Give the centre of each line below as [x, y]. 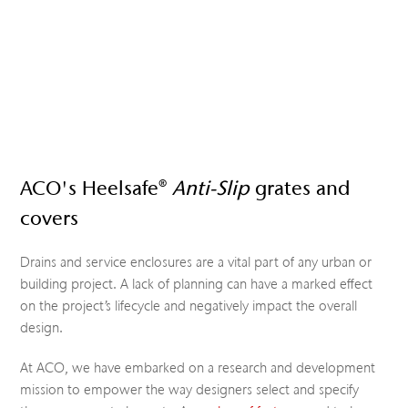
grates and [301, 188]
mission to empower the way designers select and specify [190, 390]
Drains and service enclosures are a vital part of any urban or [196, 262]
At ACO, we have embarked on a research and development [198, 368]
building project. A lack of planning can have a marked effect [197, 284]
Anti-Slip [211, 188]
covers [50, 218]
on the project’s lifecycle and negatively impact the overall [189, 306]
